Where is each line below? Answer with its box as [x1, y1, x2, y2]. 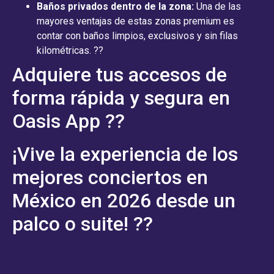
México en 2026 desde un [12, 188, 235, 212]
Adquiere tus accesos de [12, 62, 227, 86]
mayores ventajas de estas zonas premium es [37, 15, 234, 27]
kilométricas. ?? [37, 44, 103, 56]
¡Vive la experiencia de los [12, 142, 238, 166]
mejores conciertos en [12, 165, 208, 189]
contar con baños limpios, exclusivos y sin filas [37, 29, 238, 42]
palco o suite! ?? [12, 212, 153, 235]
